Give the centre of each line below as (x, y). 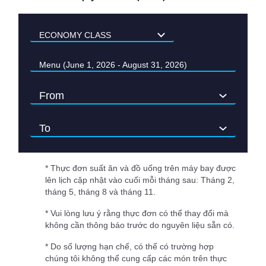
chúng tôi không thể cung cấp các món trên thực (136, 258)
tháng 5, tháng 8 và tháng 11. (100, 191)
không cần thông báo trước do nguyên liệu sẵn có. (140, 225)
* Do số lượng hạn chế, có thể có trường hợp (129, 246)
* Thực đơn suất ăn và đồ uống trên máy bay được (140, 168)
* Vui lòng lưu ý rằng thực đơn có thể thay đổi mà (137, 213)
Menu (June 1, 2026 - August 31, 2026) (113, 64)
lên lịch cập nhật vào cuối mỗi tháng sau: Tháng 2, (140, 180)
